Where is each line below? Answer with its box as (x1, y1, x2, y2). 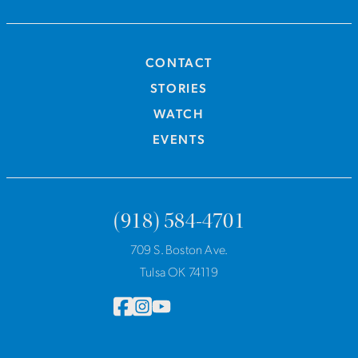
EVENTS (152, 130, 206, 147)
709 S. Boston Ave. (129, 241, 229, 257)
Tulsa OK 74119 (140, 263, 218, 280)
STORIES (149, 79, 209, 96)
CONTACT (145, 54, 213, 70)
